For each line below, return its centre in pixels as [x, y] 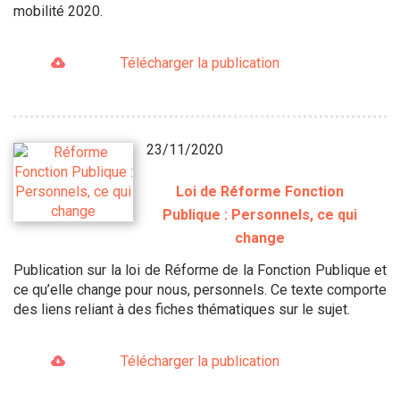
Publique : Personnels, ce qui [260, 215]
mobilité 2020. [58, 11]
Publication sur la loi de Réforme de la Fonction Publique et [200, 271]
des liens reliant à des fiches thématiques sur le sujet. [187, 310]
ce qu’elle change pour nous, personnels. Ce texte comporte [200, 290]
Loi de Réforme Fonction [260, 192]
